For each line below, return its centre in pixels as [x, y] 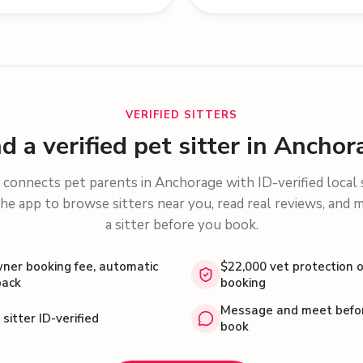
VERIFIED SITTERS [181, 115]
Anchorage [189, 183]
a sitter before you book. [181, 225]
